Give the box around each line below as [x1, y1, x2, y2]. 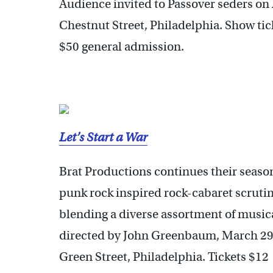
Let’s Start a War [59, 130, 147, 146]
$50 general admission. [59, 39, 184, 55]
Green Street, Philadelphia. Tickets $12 [59, 249, 269, 265]
